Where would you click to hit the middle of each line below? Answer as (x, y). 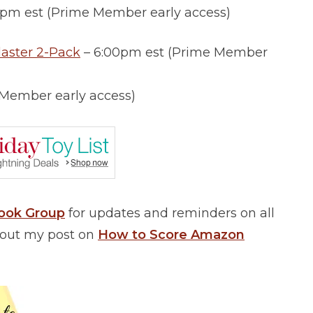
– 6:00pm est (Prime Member (174, 53)
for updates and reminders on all (170, 213)
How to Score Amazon (171, 235)
